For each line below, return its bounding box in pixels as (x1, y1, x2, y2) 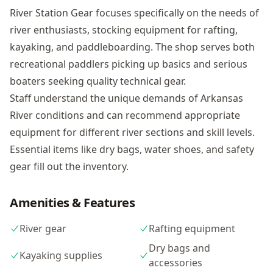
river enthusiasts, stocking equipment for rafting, (10, 23, 238, 37)
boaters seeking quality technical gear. (10, 74, 186, 88)
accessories (148, 256, 202, 269)
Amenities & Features (10, 194, 135, 211)
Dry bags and (148, 241, 210, 255)
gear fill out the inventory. (10, 160, 129, 173)
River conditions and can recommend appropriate (10, 108, 240, 122)
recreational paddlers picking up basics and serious (10, 57, 247, 71)
